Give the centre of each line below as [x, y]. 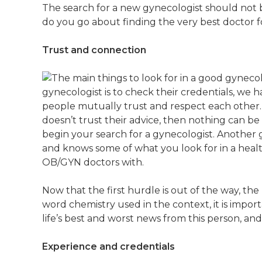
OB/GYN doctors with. [93, 162]
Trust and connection [94, 50]
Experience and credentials [108, 247]
